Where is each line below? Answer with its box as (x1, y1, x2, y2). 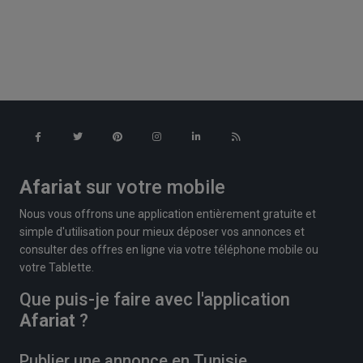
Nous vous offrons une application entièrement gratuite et (19, 207, 316, 220)
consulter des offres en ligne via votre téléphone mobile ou (19, 242, 318, 256)
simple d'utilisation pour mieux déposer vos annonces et (19, 224, 305, 238)
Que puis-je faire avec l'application (19, 288, 290, 310)
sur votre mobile (81, 175, 225, 199)
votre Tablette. (19, 260, 94, 274)
